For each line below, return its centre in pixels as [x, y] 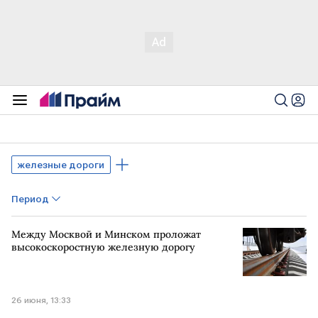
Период [30, 199]
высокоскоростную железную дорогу [103, 247]
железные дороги [61, 165]
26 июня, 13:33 [41, 300]
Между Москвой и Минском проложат [106, 234]
